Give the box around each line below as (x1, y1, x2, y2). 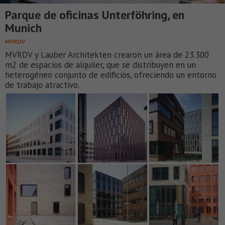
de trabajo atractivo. (5, 79, 79, 90)
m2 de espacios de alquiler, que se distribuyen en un (5, 59, 196, 70)
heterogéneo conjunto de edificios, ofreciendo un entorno (5, 69, 216, 80)
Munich (5, 20, 42, 36)
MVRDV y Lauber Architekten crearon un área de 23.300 (5, 49, 209, 60)
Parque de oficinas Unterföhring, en (5, 7, 184, 23)
